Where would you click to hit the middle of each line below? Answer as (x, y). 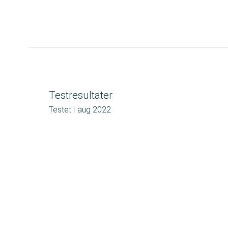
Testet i (62, 110)
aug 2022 (94, 110)
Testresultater (81, 95)
